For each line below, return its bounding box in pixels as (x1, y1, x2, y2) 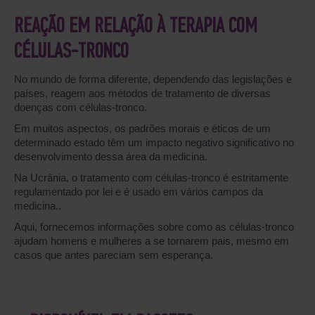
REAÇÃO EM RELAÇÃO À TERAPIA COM (14, 16, 257, 38)
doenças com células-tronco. (14, 101, 147, 113)
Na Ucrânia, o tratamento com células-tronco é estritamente (14, 172, 288, 184)
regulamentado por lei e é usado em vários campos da (14, 186, 263, 198)
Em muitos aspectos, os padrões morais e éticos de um (14, 122, 271, 134)
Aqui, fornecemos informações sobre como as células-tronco (14, 221, 294, 233)
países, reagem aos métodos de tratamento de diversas (14, 87, 271, 99)
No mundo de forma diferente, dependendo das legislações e (14, 73, 292, 85)
